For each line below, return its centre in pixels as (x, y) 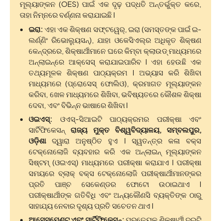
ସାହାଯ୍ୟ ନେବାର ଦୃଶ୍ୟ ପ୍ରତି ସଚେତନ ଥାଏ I (91, 206)
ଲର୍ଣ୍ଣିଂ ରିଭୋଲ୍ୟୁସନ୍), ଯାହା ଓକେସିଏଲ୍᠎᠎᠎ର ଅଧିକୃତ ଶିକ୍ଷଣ (115, 39)
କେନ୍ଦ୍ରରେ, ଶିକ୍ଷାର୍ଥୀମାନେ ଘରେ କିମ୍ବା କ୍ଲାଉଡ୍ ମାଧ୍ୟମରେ (115, 50)
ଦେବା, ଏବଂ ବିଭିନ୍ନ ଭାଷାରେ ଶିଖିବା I (78, 105)
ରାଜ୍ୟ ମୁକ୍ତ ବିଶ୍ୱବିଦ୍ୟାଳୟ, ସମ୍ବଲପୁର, (136, 130)
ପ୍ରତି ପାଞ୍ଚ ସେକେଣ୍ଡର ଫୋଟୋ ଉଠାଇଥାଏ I (115, 184)
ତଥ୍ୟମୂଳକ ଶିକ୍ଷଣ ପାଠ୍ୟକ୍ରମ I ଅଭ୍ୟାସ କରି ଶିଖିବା (115, 72)
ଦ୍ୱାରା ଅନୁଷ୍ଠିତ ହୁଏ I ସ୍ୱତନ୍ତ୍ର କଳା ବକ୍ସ (127, 141)
